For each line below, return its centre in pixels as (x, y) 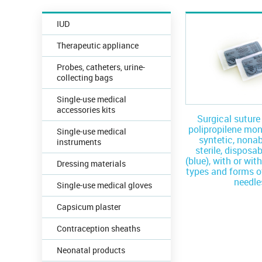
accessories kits (86, 110)
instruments (79, 142)
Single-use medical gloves (104, 185)
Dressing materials (91, 163)
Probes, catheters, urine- (101, 67)
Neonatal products (91, 250)
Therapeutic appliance (98, 45)
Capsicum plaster (89, 207)
